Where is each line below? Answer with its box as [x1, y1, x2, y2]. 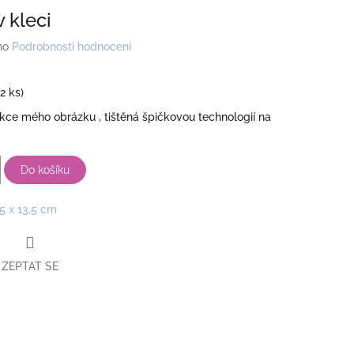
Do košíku [21, 163, 70, 176]
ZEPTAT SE [2, 259, 58, 273]
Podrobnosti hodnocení [12, 40, 131, 54]
